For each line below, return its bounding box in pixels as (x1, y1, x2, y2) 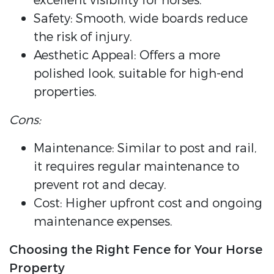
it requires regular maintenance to (34, 158, 239, 176)
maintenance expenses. (34, 213, 172, 231)
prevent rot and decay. (34, 177, 166, 194)
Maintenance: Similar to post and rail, (34, 140, 257, 157)
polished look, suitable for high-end (34, 65, 244, 83)
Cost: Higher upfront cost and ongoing (34, 195, 262, 212)
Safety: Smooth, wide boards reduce (34, 10, 248, 28)
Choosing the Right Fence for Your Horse (9, 242, 262, 259)
